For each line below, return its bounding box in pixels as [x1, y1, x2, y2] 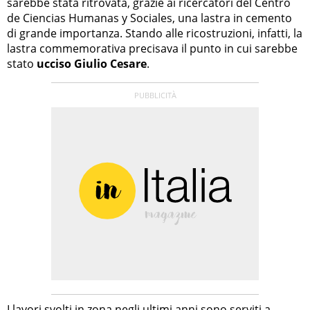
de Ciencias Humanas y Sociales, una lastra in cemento [7, 10, 292, 26]
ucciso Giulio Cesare [37, 55, 147, 71]
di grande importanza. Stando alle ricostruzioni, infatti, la [7, 25, 302, 41]
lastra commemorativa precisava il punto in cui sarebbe [7, 40, 298, 56]
